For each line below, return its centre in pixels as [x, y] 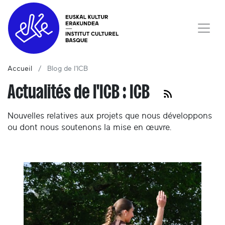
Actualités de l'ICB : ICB [82, 92]
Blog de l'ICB [68, 69]
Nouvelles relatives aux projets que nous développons [110, 116]
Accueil [20, 69]
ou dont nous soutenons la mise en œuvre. [90, 128]
